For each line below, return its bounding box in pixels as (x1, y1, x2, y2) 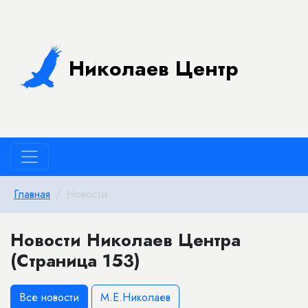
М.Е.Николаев (100, 289, 170, 305)
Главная (14, 186, 50, 202)
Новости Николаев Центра (10, 228, 241, 252)
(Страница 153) (10, 248, 140, 273)
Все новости (19, 289, 79, 305)
